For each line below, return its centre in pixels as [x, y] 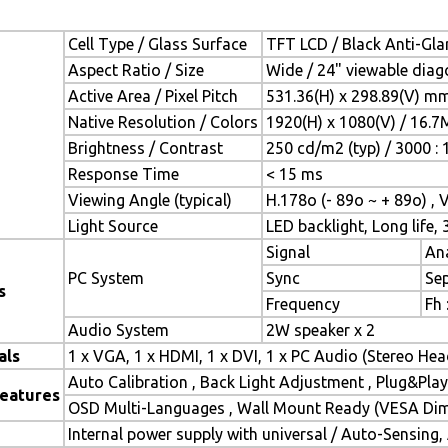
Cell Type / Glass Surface [157, 44]
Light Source [113, 226]
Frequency [303, 304]
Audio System [118, 330]
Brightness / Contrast [145, 148]
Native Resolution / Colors [163, 122]
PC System [106, 278]
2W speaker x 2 [320, 330]
